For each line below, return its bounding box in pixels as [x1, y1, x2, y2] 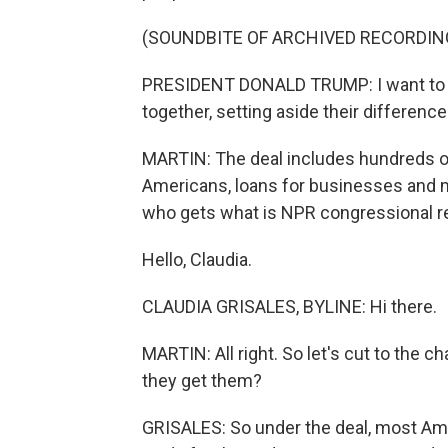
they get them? [142, 370, 262, 391]
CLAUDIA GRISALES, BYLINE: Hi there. [142, 296, 437, 317]
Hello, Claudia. [142, 249, 252, 270]
